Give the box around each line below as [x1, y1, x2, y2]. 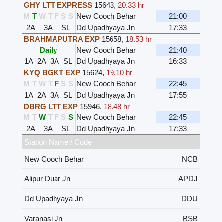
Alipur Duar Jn [24, 174, 70, 183]
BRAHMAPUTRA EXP [23, 34, 100, 43]
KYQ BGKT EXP [23, 68, 80, 77]
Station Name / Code [24, 137, 92, 146]
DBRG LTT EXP [23, 102, 78, 111]
